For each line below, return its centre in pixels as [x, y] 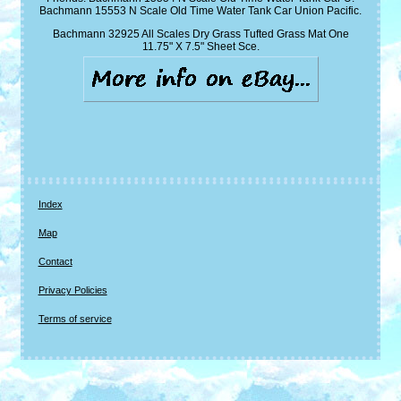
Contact [55, 262]
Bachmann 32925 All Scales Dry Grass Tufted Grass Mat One [200, 34]
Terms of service [75, 319]
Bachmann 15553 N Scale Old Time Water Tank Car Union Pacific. [200, 11]
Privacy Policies [73, 290]
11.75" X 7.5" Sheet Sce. [200, 47]
